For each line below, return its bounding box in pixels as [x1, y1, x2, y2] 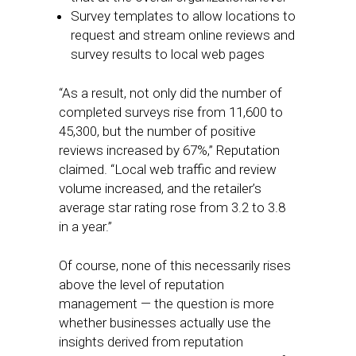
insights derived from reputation [59, 334, 243, 350]
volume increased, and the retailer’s [59, 180, 261, 196]
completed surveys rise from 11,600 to [59, 104, 283, 120]
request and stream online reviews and [71, 27, 295, 43]
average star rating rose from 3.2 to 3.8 [59, 199, 285, 215]
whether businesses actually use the [59, 315, 271, 331]
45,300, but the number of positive [59, 123, 256, 139]
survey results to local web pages [71, 46, 265, 62]
